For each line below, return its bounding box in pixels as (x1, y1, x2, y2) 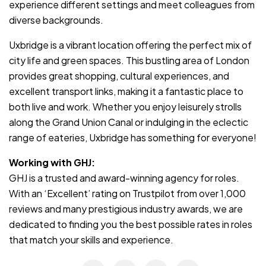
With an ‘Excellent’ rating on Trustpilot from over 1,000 (9, 186, 246, 199)
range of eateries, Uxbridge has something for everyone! (9, 131, 256, 144)
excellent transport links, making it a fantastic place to (9, 84, 243, 97)
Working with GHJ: (9, 156, 95, 169)
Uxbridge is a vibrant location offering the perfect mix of (9, 38, 252, 51)
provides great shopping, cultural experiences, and (9, 69, 229, 82)
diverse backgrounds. (9, 13, 103, 26)
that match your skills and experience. (9, 233, 173, 246)
